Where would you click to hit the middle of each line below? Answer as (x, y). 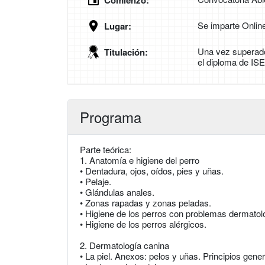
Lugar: (118, 26)
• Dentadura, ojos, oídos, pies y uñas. (152, 171)
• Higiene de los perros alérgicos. (143, 224)
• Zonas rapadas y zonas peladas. (146, 203)
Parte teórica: (106, 150)
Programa (111, 117)
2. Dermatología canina (125, 245)
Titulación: (126, 52)
